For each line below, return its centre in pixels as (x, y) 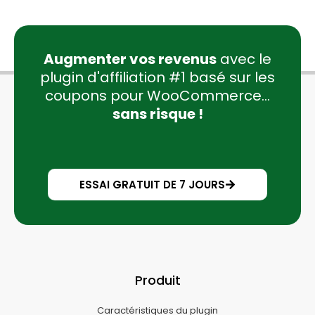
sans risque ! (157, 114)
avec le (244, 59)
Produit (157, 281)
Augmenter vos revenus (130, 59)
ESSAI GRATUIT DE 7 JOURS (152, 185)
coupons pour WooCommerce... (157, 96)
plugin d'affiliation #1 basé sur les (157, 78)
